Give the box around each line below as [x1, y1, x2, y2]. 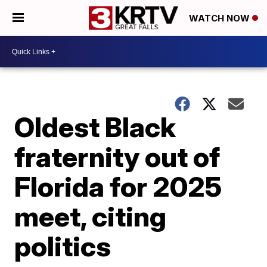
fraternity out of [14, 140, 221, 173]
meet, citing [14, 200, 167, 233]
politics [14, 229, 111, 263]
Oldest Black [14, 110, 176, 144]
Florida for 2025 [14, 170, 222, 203]
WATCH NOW [189, 13, 252, 24]
